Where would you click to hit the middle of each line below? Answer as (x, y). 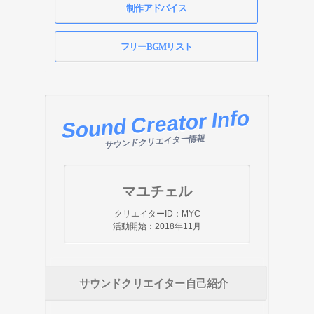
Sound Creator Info (156, 124)
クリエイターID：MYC (157, 214)
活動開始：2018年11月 (157, 226)
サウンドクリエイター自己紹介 (153, 284)
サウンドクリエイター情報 (155, 142)
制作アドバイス (156, 8)
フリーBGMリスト (156, 47)
